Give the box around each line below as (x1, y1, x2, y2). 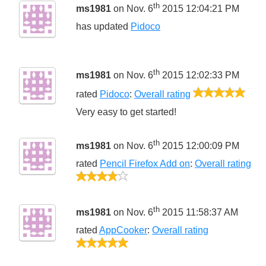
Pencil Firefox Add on (100, 159, 190, 169)
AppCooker (99, 225, 147, 236)
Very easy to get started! (76, 106, 176, 117)
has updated (76, 21, 131, 32)
